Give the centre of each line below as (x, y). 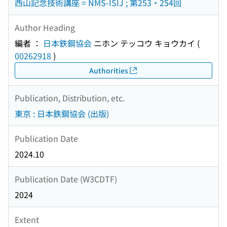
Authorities (108, 70)
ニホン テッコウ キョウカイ (143, 43)
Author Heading (45, 27)
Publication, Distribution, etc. (70, 98)
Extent (27, 219)
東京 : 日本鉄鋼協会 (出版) (62, 114)
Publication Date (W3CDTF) (66, 179)
